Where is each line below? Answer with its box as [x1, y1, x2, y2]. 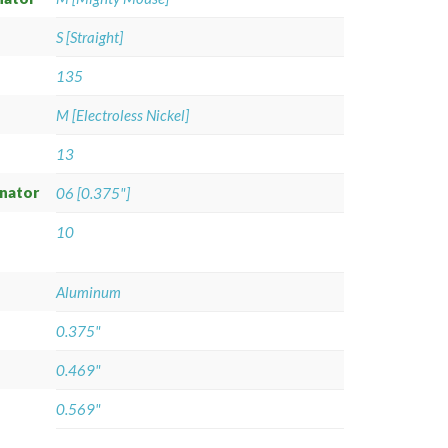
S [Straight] [56, 28, 123, 46]
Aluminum [56, 283, 121, 301]
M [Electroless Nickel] [56, 106, 189, 124]
